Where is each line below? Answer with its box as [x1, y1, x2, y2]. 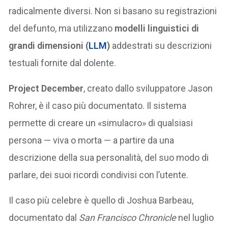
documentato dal [9, 212, 79, 223]
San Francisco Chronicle [79, 212, 177, 223]
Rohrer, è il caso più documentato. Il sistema [9, 100, 187, 111]
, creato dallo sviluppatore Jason [83, 83, 213, 94]
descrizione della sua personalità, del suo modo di [9, 152, 209, 163]
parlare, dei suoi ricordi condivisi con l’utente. [9, 169, 189, 181]
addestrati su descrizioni [110, 40, 212, 51]
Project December [9, 83, 84, 94]
